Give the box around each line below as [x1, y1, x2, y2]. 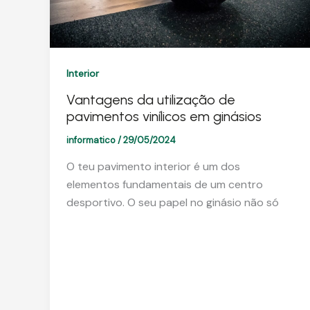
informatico [66, 134, 118, 147]
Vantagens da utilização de [66, 91, 235, 109]
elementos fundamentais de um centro [66, 176, 263, 192]
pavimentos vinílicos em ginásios [66, 108, 262, 125]
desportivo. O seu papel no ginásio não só [66, 194, 279, 210]
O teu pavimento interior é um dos [66, 158, 240, 174]
